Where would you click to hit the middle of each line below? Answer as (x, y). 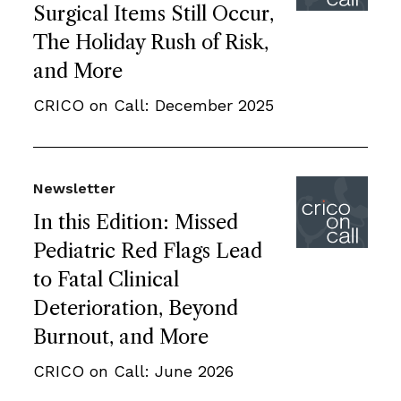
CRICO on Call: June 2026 (133, 371)
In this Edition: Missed (136, 222)
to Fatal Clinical (106, 279)
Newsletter (74, 188)
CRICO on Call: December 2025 (154, 105)
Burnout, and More (121, 337)
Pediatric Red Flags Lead (148, 251)
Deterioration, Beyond (136, 308)
